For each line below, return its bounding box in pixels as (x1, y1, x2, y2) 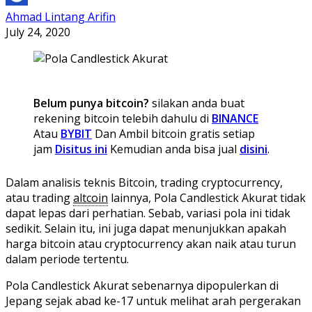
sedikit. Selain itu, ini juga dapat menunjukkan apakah (6, 220, 286, 236)
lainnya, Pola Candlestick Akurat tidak (108, 189, 306, 205)
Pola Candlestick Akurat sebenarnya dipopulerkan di (6, 277, 279, 293)
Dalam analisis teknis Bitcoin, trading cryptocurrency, (6, 174, 283, 190)
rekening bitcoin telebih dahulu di (33, 110, 212, 126)
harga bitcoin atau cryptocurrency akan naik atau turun (6, 235, 296, 251)
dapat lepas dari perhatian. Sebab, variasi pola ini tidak (6, 205, 290, 221)
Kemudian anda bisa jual (107, 141, 240, 157)
